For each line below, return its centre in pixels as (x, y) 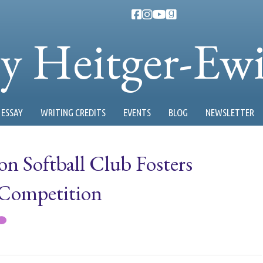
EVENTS (137, 112)
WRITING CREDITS (73, 112)
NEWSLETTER (230, 112)
